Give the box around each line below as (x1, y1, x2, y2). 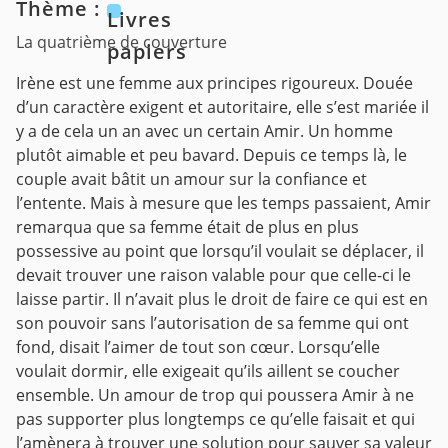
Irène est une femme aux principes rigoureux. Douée (16, 72, 413, 95)
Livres (107, 6, 172, 33)
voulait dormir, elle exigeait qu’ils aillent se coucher (16, 360, 400, 383)
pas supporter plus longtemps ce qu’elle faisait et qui (16, 408, 415, 431)
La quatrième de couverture (16, 31, 227, 54)
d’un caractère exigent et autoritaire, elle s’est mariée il (16, 96, 429, 119)
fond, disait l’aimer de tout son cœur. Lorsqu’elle (16, 336, 380, 359)
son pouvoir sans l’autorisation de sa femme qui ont (16, 312, 409, 335)
